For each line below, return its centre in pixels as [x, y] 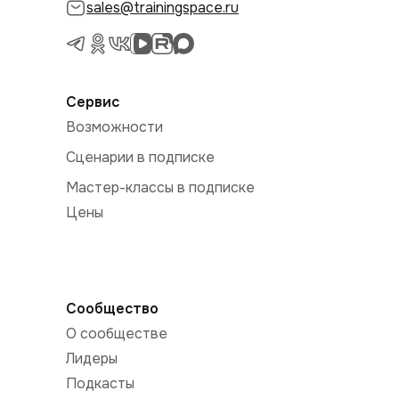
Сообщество [112, 309]
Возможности [114, 127]
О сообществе [117, 334]
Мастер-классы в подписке [160, 187]
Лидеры [92, 358]
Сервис [93, 102]
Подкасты [100, 383]
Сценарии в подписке [140, 157]
